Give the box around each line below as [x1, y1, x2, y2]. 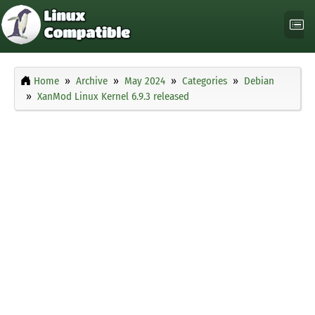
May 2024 [124, 75, 165, 88]
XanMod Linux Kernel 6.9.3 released [37, 90, 189, 103]
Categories [182, 75, 227, 88]
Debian [244, 75, 274, 88]
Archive [76, 75, 108, 88]
